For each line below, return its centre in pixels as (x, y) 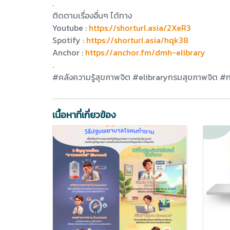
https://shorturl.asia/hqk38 (137, 40)
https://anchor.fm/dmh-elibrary (145, 52)
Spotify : (69, 40)
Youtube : (71, 27)
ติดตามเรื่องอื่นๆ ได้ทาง (92, 15)
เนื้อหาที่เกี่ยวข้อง (84, 114)
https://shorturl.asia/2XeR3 (140, 27)
